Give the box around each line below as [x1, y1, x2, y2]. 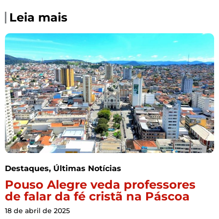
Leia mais [9, 10, 67, 24]
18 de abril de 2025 [5, 206, 70, 215]
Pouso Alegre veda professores [5, 177, 196, 192]
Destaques [5, 163, 49, 173]
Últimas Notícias [53, 163, 121, 173]
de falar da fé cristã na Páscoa [5, 189, 190, 203]
